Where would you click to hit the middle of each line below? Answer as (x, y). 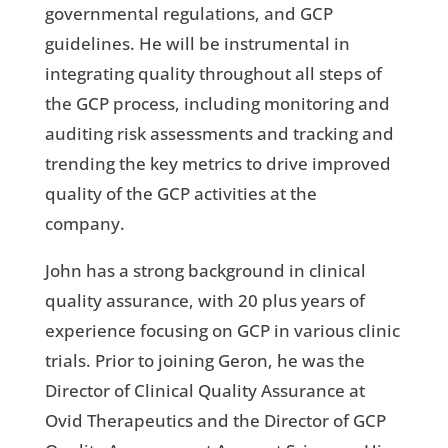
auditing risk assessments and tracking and (219, 133)
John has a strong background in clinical (205, 270)
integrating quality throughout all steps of (213, 73)
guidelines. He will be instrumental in (197, 43)
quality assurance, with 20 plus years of (204, 300)
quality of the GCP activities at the (180, 193)
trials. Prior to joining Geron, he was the (204, 360)
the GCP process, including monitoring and (217, 103)
